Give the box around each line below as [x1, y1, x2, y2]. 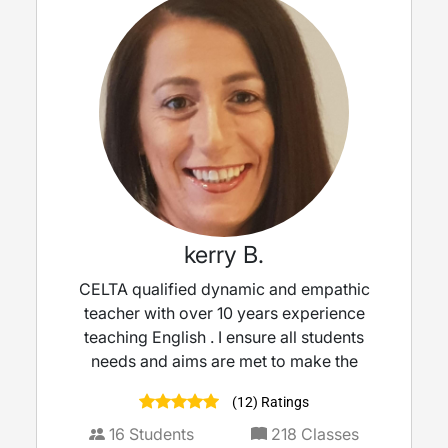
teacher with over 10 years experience [83, 303, 365, 324]
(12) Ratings [229, 394, 309, 411]
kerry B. [184, 240, 264, 270]
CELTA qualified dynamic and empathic [78, 279, 370, 300]
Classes [296, 424, 359, 445]
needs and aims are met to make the [90, 351, 358, 372]
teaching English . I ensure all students [84, 327, 364, 348]
